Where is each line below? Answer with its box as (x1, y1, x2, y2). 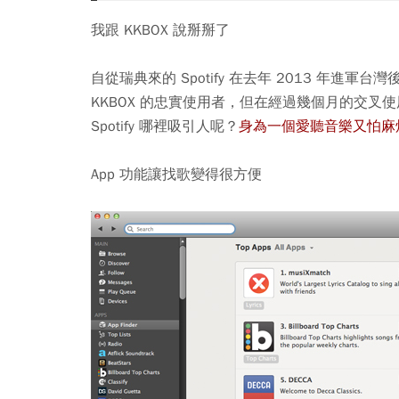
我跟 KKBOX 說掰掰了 (91, 20, 230, 39)
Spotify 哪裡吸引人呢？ (91, 117, 239, 135)
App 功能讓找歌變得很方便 (91, 165, 262, 183)
